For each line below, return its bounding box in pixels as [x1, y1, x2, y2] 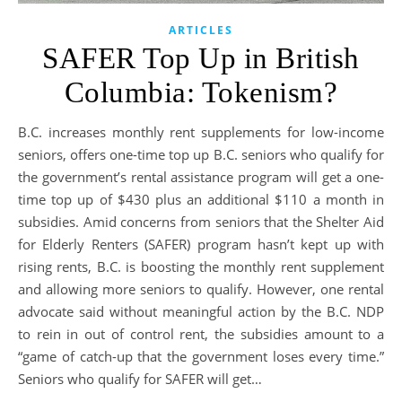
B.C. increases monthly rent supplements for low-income [18, 122, 31, 141]
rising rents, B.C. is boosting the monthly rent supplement [18, 257, 384, 275]
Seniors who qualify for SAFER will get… [18, 369, 262, 388]
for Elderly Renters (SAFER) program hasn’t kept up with [18, 234, 384, 253]
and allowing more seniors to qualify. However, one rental [18, 279, 384, 298]
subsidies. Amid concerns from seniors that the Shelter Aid [18, 212, 384, 231]
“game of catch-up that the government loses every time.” [18, 346, 384, 365]
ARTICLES [169, 22, 233, 38]
